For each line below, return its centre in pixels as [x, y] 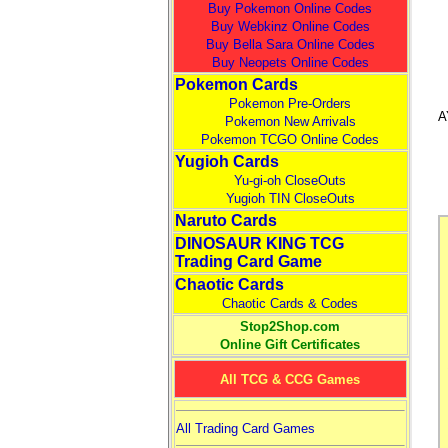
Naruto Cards [225, 220]
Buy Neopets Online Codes [290, 62]
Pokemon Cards [236, 84]
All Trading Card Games [245, 428]
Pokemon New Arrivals [290, 121]
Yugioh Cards [226, 161]
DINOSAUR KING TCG [259, 243]
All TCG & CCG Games [290, 379]
